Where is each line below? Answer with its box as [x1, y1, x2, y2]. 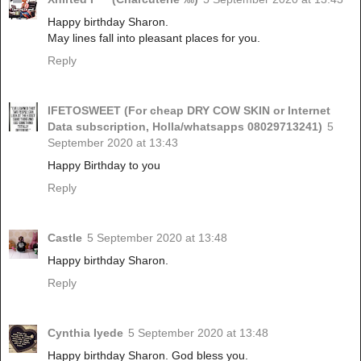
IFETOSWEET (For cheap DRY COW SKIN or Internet [48, 104, 330, 118]
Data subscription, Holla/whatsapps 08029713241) [48, 120, 322, 134]
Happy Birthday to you [48, 159, 160, 172]
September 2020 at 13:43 [48, 136, 178, 150]
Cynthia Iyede [48, 326, 123, 340]
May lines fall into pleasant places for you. [48, 31, 260, 45]
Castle [48, 231, 82, 245]
